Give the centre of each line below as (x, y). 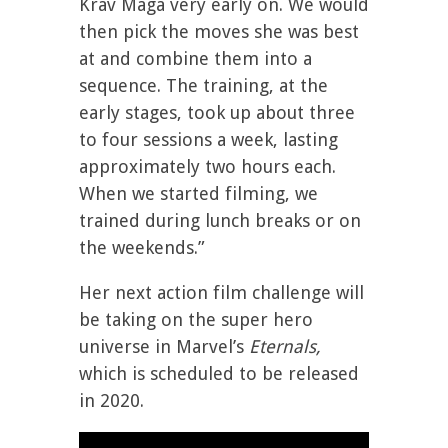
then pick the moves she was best (219, 31)
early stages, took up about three (217, 112)
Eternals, (285, 346)
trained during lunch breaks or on (220, 220)
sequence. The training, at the (203, 85)
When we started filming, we (198, 193)
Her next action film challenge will (221, 292)
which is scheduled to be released (219, 373)
